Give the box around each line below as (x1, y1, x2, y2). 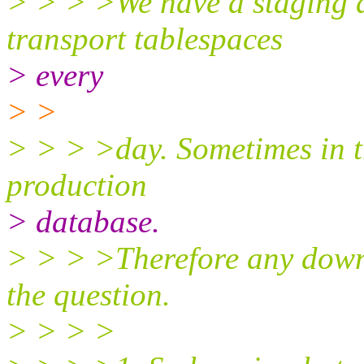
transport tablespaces (6, 20, 283, 56)
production (6, 167, 147, 202)
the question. (6, 276, 171, 312)
